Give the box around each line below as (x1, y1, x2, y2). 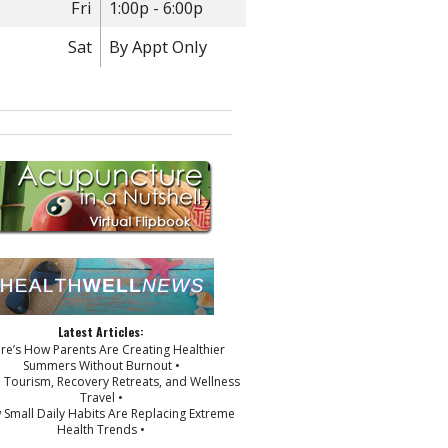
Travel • (79, 389, 123, 407)
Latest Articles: (58, 322, 144, 340)
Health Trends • (57, 421, 145, 439)
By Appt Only (109, 35, 208, 59)
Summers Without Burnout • (22, 357, 180, 375)
